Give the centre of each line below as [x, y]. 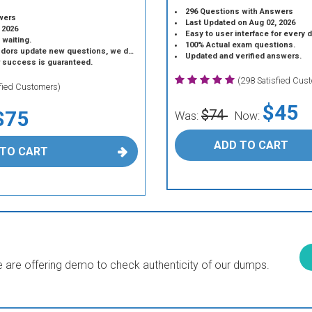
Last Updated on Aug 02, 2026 [241, 23]
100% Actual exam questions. [241, 45]
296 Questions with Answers [240, 11]
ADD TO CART [251, 145]
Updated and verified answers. [244, 56]
